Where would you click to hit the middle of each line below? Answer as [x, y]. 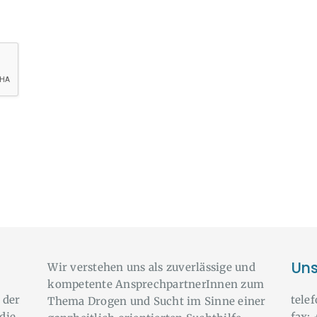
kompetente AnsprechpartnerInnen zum [156, 284]
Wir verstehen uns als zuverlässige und [151, 267]
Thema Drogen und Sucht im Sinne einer [157, 301]
